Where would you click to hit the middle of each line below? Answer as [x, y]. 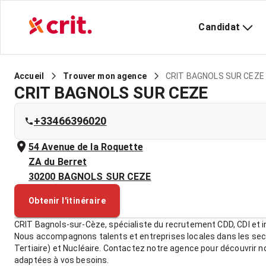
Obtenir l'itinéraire [67, 201]
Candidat [219, 27]
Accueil [29, 76]
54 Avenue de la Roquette [86, 147]
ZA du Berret [58, 162]
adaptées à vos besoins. [62, 260]
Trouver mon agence [105, 76]
